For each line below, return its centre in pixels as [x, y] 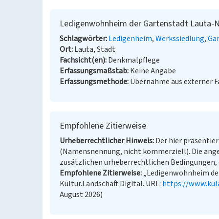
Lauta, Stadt [95, 49]
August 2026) [81, 195]
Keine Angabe [153, 71]
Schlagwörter [83, 39]
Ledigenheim [130, 39]
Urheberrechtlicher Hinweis [106, 141]
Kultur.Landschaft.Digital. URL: [111, 184]
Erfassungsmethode [93, 82]
